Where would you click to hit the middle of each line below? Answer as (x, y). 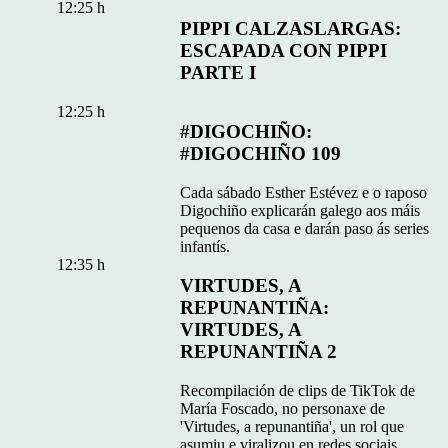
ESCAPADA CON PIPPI (284, 50)
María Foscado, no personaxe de (283, 408)
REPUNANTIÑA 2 (259, 351)
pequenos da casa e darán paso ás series (305, 229)
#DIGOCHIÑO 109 (261, 154)
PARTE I (218, 72)
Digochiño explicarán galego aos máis (300, 211)
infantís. (205, 247)
